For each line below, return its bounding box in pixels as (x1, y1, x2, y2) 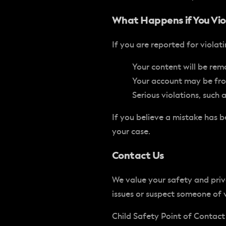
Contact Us (112, 148, 164, 162)
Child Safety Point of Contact (112, 211, 225, 221)
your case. (112, 126, 150, 137)
